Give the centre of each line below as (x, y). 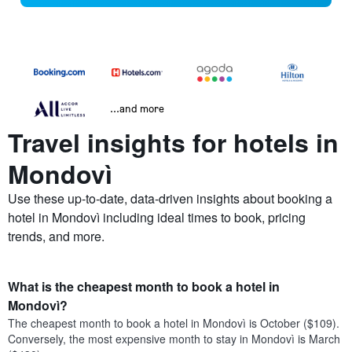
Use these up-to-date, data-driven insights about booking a (170, 199)
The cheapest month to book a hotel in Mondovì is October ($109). (174, 323)
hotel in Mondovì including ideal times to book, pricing (157, 218)
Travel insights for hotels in (173, 143)
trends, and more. (56, 236)
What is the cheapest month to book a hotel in (144, 287)
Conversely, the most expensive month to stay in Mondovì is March (174, 339)
